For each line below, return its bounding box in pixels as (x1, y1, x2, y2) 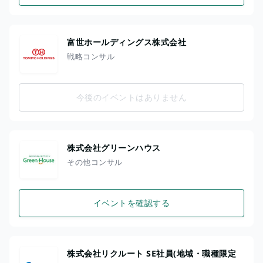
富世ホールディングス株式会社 (67, 36, 186, 48)
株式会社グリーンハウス (67, 141, 161, 153)
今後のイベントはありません (76, 92, 187, 103)
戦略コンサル (67, 50, 114, 62)
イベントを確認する (93, 197, 170, 209)
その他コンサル (67, 156, 123, 167)
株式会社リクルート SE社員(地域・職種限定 (67, 247, 236, 259)
